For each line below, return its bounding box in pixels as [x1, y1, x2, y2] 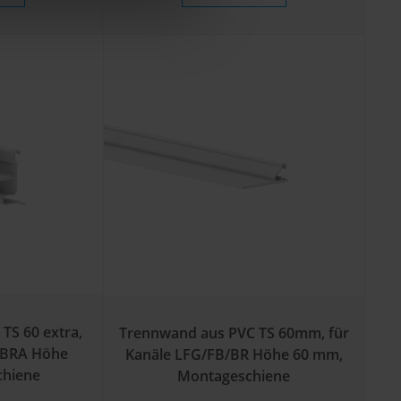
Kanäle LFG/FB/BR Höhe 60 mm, [124, 344, 343, 364]
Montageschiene [177, 365, 291, 386]
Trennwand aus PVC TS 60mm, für [118, 322, 349, 343]
